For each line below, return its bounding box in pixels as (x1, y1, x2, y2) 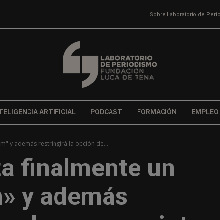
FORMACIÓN (137, 108, 177, 116)
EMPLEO (191, 108, 219, 116)
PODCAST (90, 108, 122, 116)
